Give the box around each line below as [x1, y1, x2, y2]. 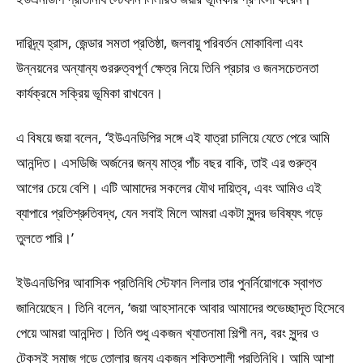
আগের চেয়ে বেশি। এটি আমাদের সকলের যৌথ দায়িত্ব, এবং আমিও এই [16, 178, 322, 198]
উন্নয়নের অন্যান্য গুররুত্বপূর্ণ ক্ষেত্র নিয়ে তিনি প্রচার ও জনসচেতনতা [16, 58, 318, 78]
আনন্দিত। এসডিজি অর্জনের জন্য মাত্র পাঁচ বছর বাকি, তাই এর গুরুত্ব [16, 153, 317, 173]
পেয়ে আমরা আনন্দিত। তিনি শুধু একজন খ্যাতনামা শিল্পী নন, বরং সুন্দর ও [16, 323, 318, 343]
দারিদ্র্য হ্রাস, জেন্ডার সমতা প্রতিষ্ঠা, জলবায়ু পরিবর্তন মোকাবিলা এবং [16, 33, 303, 53]
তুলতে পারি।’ [16, 228, 74, 248]
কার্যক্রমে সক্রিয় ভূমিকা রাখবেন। [16, 83, 163, 103]
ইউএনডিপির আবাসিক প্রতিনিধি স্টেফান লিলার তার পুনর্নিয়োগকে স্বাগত [16, 273, 322, 293]
